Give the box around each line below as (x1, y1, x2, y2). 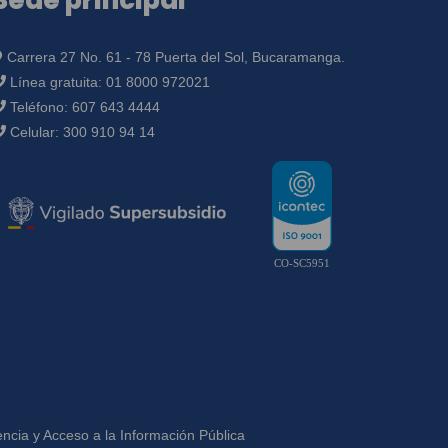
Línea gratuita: (6, 74, 106, 90)
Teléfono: (6, 99, 72, 115)
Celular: (6, 124, 63, 140)
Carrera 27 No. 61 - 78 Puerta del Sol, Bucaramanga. (3, 49, 345, 65)
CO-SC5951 (274, 256, 330, 269)
